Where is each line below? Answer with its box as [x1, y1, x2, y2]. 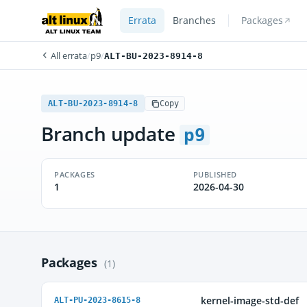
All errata [49, 49, 87, 62]
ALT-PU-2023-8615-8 [54, 295, 140, 305]
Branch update [41, 121, 180, 147]
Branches [172, 14, 216, 27]
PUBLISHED [193, 169, 237, 180]
